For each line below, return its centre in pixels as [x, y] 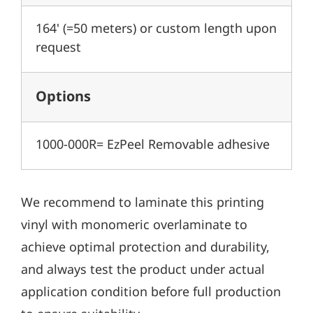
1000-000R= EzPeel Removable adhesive [153, 146]
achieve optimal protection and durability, [145, 248]
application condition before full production [151, 293]
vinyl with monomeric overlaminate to [134, 226]
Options [63, 97]
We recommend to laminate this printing [143, 204]
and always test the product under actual [143, 271]
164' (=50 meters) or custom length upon [156, 30]
